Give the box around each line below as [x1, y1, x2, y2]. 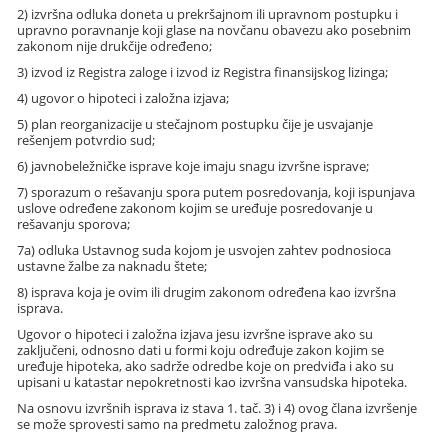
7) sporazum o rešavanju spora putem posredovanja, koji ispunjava [17, 183, 416, 202]
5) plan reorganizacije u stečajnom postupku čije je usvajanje [17, 115, 374, 134]
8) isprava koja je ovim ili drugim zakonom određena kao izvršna [17, 283, 397, 302]
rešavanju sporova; [17, 215, 131, 234]
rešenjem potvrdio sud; [17, 131, 156, 150]
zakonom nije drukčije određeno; [17, 37, 213, 56]
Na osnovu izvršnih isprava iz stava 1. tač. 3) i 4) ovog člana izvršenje [17, 399, 418, 418]
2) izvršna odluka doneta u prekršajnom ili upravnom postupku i [17, 5, 399, 24]
